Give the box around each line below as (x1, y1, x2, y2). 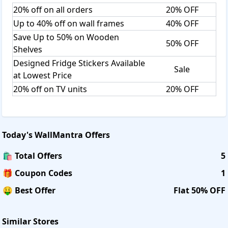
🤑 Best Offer (3, 184, 55, 196)
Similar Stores (2, 215, 59, 227)
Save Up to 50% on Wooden (13, 31, 119, 43)
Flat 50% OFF (174, 184, 225, 196)
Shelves (13, 43, 42, 55)
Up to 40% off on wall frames (13, 17, 124, 29)
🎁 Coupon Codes (3, 167, 72, 179)
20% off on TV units (13, 83, 87, 95)
